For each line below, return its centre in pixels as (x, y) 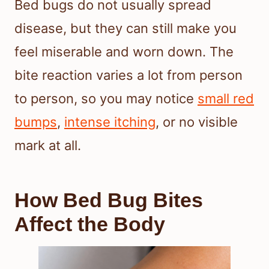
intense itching (110, 122)
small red (226, 99)
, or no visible (197, 122)
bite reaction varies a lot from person (128, 75)
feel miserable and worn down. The (124, 52)
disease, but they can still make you (125, 29)
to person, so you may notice (106, 99)
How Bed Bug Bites (109, 200)
